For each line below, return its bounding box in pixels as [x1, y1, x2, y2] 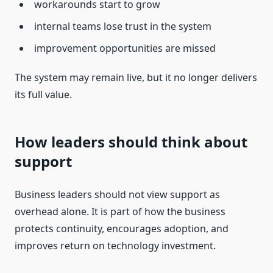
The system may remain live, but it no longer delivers [15, 71, 257, 85]
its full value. [15, 88, 72, 102]
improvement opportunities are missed [34, 41, 216, 55]
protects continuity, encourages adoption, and [15, 222, 229, 236]
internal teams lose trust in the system [34, 19, 211, 34]
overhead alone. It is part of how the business [15, 205, 225, 219]
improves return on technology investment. [15, 239, 216, 253]
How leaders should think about [15, 132, 247, 152]
